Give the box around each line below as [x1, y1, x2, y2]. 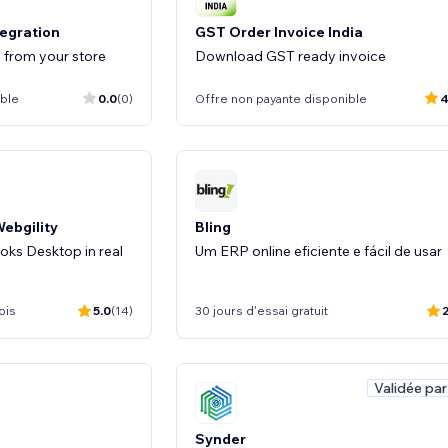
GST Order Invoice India [195, 23, 363, 41]
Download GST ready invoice [195, 47, 386, 65]
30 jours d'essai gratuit [195, 303, 328, 318]
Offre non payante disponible [195, 90, 367, 106]
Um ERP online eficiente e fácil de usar [195, 241, 442, 260]
